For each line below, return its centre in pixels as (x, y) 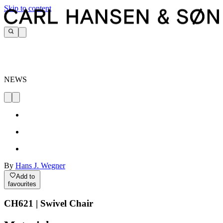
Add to (26, 176)
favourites (22, 184)
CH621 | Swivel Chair (49, 204)
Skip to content (28, 8)
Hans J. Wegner (40, 166)
